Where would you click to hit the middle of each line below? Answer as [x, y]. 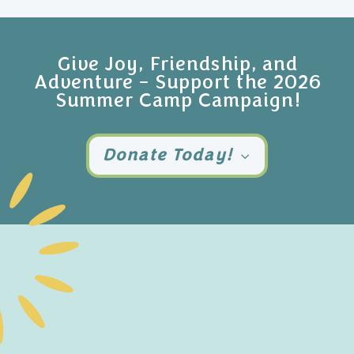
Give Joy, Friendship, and [177, 64]
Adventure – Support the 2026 [177, 83]
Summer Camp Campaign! [177, 101]
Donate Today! [166, 155]
